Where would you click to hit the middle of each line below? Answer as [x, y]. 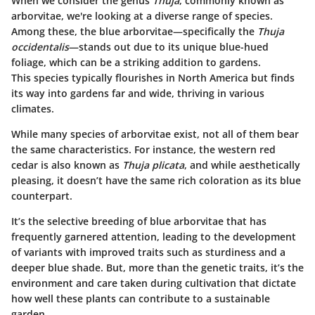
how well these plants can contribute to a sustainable [141, 299]
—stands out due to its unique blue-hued [169, 47]
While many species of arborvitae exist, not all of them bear [155, 134]
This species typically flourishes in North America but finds [153, 78]
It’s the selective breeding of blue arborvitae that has [139, 221]
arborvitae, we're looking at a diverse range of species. [142, 16]
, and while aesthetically [242, 165]
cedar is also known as [67, 165]
